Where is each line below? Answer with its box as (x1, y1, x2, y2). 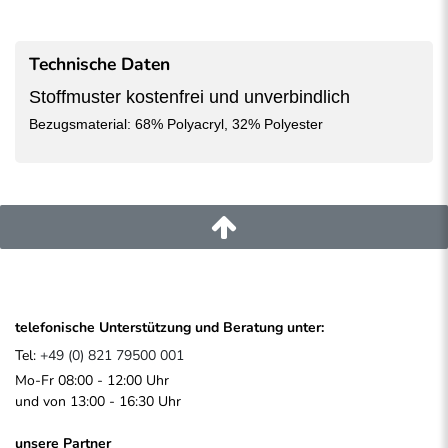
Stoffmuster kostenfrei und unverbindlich (29, 87, 350, 108)
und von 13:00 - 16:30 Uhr (15, 391, 181, 411)
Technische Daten (29, 52, 170, 77)
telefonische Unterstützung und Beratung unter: (15, 318, 324, 338)
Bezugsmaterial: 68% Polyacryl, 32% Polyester (29, 116, 323, 133)
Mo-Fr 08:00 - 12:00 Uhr (15, 370, 169, 390)
